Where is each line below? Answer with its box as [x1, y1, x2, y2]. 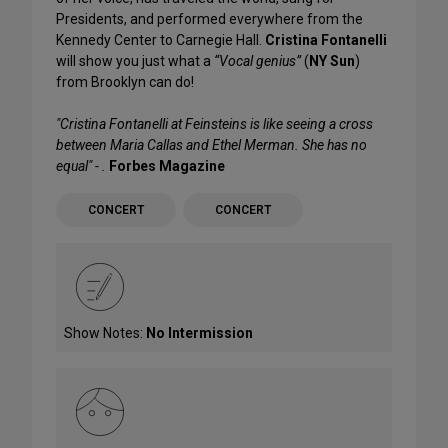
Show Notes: [64, 324, 146, 341]
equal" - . [56, 157, 106, 174]
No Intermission [146, 324, 253, 341]
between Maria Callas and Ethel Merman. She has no [56, 136, 367, 153]
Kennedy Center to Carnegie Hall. [56, 31, 265, 48]
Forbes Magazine [106, 157, 225, 174]
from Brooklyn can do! [56, 73, 197, 90]
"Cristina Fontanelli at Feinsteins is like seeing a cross [56, 115, 373, 132]
